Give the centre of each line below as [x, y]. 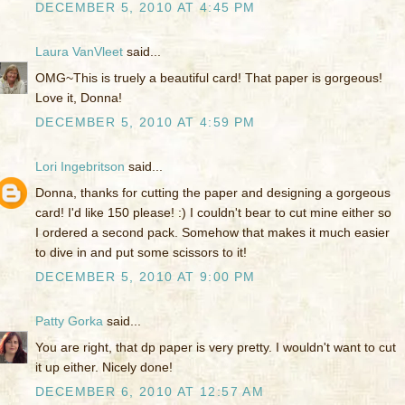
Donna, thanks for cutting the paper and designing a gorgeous [213, 193]
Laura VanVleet [79, 52]
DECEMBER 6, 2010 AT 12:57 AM [150, 392]
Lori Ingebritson [80, 167]
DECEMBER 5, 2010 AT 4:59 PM [146, 122]
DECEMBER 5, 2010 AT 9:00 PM [146, 277]
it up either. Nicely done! [104, 367]
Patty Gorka [69, 321]
